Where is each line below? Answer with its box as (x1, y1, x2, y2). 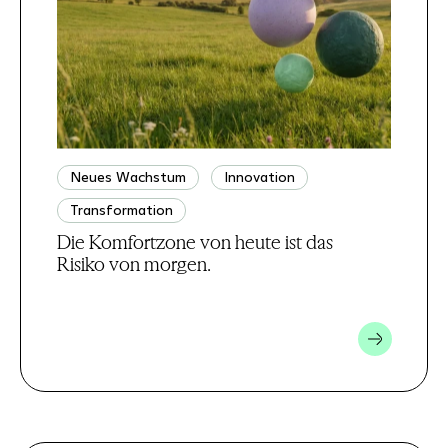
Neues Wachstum (69, 167, 186, 186)
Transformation (69, 200, 173, 219)
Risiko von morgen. (56, 251, 211, 276)
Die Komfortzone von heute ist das (56, 229, 333, 254)
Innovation (223, 167, 295, 186)
